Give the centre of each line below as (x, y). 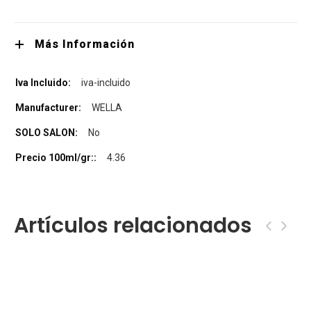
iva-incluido (106, 83)
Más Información (85, 44)
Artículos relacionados (133, 226)
